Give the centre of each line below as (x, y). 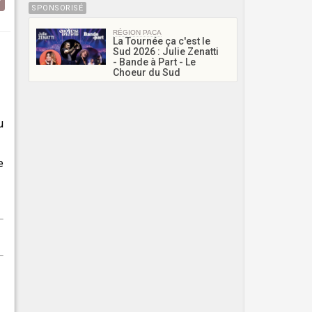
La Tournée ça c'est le (162, 41)
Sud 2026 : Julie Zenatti (166, 51)
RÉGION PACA (137, 32)
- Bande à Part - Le (154, 62)
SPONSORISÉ (57, 8)
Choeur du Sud (147, 72)
